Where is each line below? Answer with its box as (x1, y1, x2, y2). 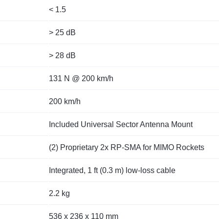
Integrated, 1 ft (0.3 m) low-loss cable (49, 166, 175, 175)
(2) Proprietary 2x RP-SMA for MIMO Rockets (49, 143, 204, 152)
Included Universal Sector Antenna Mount (49, 120, 193, 129)
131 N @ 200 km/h (49, 74, 113, 83)
